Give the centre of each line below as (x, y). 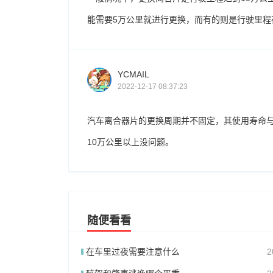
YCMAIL (133, 74)
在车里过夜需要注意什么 (133, 252)
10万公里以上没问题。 (130, 142)
